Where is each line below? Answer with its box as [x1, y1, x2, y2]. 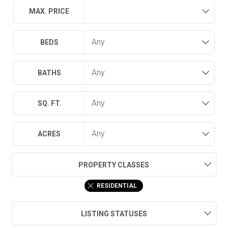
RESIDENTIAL [97, 182, 137, 189]
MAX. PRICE [29, 7, 70, 16]
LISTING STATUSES [80, 209, 147, 218]
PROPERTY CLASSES [78, 160, 150, 169]
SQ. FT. [37, 99, 61, 107]
